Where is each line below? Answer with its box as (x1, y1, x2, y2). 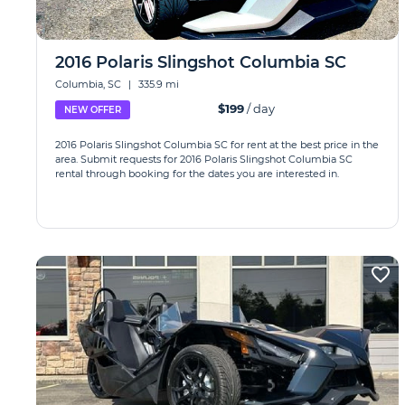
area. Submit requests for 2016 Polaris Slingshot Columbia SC (55, 153, 353, 165)
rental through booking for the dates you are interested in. (55, 167, 339, 180)
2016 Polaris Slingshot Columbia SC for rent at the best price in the (55, 138, 379, 151)
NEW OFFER (64, 104, 121, 116)
